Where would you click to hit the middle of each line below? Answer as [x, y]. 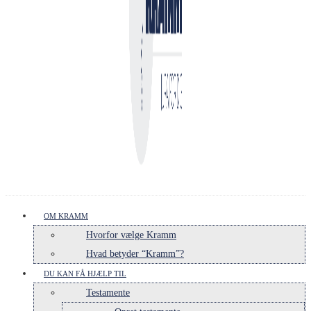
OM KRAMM [66, 216]
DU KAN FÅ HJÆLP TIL [85, 274]
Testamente [108, 293]
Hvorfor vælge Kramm [131, 235]
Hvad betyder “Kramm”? [135, 254]
